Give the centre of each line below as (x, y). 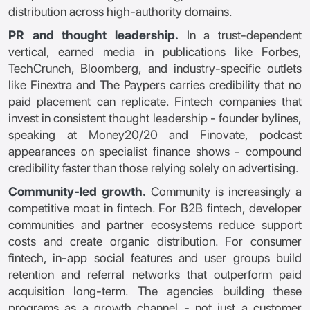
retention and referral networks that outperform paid (155, 274)
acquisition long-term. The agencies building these (155, 291)
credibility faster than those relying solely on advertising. (154, 168)
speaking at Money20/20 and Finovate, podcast (155, 135)
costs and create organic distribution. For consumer (155, 241)
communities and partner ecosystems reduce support (155, 225)
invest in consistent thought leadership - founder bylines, (155, 118)
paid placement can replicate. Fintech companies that (155, 101)
